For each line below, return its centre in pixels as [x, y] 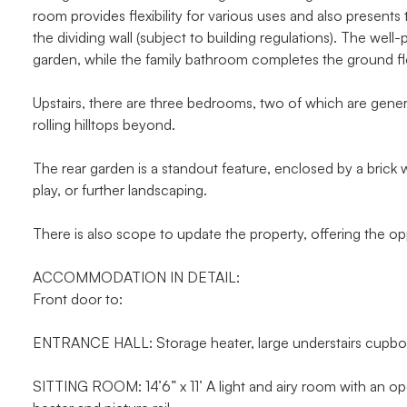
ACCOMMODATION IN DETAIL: [136, 277]
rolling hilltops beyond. [104, 124]
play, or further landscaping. [120, 190]
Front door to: [78, 299]
